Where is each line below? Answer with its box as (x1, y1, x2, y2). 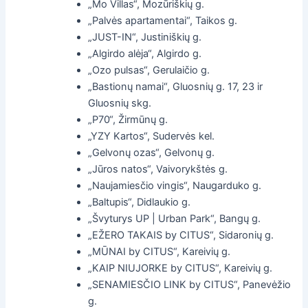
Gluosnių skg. (88, 96, 152, 109)
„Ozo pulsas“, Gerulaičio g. (88, 63, 210, 76)
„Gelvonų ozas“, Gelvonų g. (88, 146, 215, 159)
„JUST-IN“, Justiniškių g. (88, 30, 202, 43)
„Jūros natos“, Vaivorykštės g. (88, 162, 228, 175)
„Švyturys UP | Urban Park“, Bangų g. (88, 212, 261, 225)
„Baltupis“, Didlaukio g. (88, 195, 191, 208)
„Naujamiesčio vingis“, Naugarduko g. (88, 179, 262, 192)
